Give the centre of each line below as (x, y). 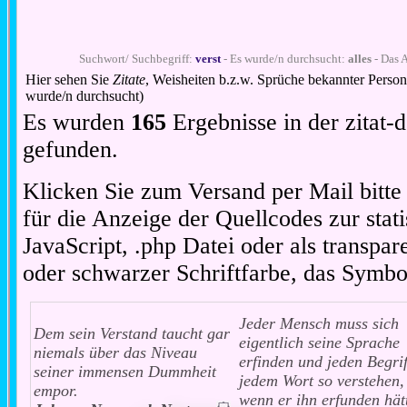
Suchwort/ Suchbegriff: (138, 60)
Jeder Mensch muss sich (318, 324)
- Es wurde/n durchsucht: (285, 60)
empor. (55, 391)
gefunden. (71, 150)
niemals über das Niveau (115, 353)
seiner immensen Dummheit (124, 372)
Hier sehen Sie (69, 80)
